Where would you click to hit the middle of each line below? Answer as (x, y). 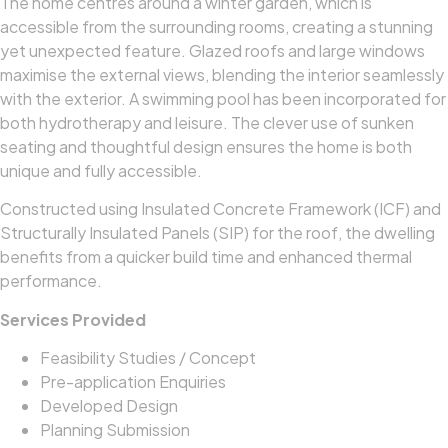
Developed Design (109, 406)
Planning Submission (115, 430)
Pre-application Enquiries (133, 382)
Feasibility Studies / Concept (148, 358)
